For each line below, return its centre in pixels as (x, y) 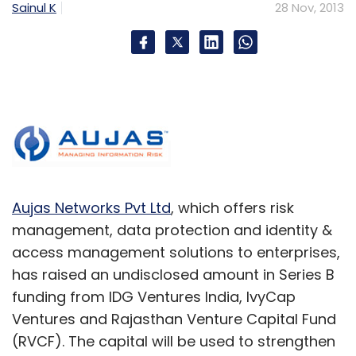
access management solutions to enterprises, (176, 252)
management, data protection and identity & (172, 230)
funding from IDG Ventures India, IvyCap (154, 296)
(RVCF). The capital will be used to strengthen (174, 341)
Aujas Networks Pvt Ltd (91, 207)
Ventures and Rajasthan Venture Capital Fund (174, 319)
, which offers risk (232, 207)
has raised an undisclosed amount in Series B (173, 274)
